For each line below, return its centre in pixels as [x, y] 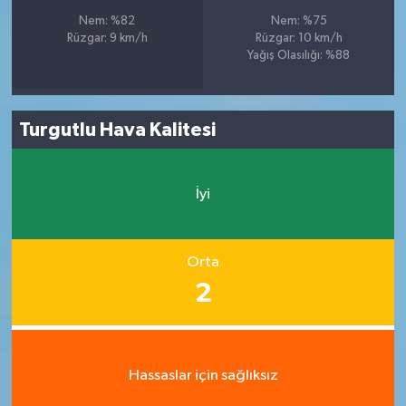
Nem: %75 [299, 22]
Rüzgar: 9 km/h [107, 39]
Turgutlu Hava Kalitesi [118, 130]
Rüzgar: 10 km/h [299, 39]
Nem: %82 [107, 22]
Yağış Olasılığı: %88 [299, 56]
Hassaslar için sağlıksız [203, 375]
